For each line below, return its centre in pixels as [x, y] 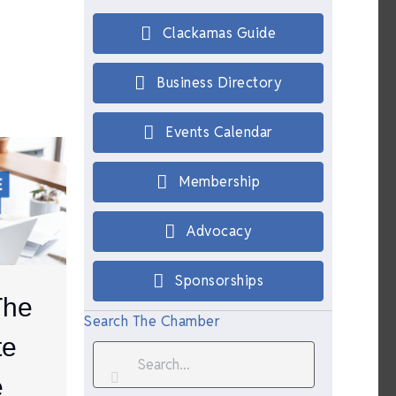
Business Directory [220, 83]
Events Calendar [219, 132]
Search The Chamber [152, 321]
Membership [220, 182]
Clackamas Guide [219, 33]
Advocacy [220, 231]
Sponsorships [220, 281]
